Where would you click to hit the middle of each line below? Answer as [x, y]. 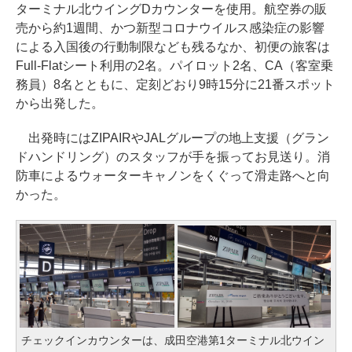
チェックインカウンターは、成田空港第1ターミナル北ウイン [173, 340]
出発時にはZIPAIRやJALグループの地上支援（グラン [172, 138]
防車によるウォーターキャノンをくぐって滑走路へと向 [173, 176]
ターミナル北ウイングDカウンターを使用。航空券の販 [171, 9]
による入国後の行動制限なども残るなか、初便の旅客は [173, 47]
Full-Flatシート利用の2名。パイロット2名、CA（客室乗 [174, 66]
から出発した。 [60, 104]
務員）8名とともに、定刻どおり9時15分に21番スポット [175, 85]
